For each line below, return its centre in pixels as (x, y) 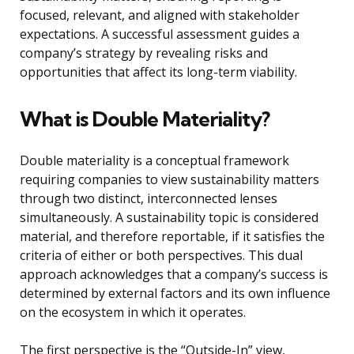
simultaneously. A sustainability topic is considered (169, 218)
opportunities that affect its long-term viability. (158, 72)
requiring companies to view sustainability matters (169, 180)
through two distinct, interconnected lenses (149, 199)
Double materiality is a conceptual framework (154, 161)
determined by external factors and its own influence (175, 294)
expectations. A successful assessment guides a (160, 34)
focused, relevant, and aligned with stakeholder (160, 15)
